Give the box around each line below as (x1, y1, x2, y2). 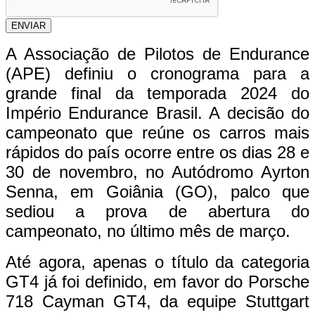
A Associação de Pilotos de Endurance (6, 44, 309, 63)
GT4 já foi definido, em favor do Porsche (6, 271, 309, 291)
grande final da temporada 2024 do (6, 83, 309, 103)
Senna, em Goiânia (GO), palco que (6, 181, 309, 201)
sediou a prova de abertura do (6, 201, 309, 221)
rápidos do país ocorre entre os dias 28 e (6, 142, 309, 162)
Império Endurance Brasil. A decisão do (6, 103, 309, 122)
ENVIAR (11, 20, 46, 31)
